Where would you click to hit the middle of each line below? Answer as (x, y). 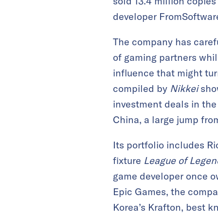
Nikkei (184, 88)
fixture (128, 160)
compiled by (141, 88)
